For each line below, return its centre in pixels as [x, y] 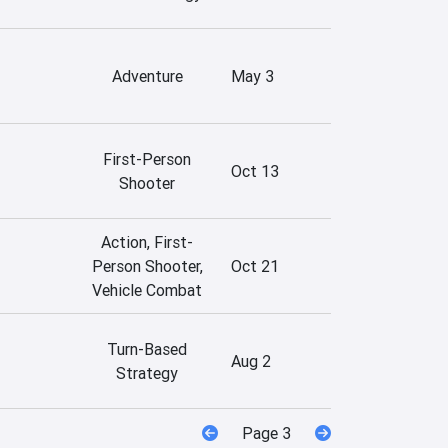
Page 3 [266, 432]
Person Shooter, [147, 265]
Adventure [147, 75]
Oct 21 [255, 265]
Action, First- [147, 241]
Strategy [147, 372]
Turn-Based [147, 348]
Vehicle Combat [147, 289]
